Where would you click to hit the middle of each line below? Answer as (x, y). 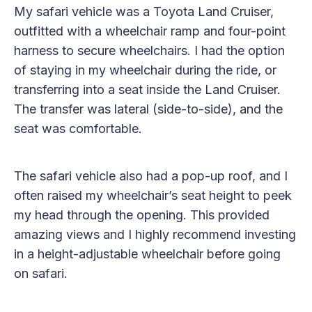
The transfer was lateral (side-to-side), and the (148, 109)
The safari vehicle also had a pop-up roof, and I (151, 176)
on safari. (41, 274)
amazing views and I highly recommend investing (155, 235)
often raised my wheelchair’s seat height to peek (153, 196)
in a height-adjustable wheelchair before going (147, 254)
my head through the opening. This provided (142, 215)
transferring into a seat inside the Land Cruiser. (147, 90)
